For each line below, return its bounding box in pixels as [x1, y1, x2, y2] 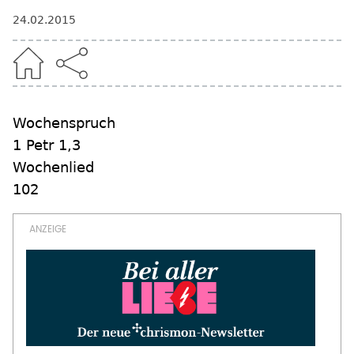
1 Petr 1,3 [13, 137, 81, 153]
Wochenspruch [13, 115, 115, 131]
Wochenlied [13, 159, 94, 175]
